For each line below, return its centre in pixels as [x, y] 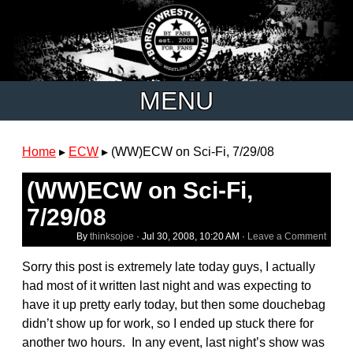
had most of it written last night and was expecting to [167, 285]
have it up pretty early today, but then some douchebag [174, 304]
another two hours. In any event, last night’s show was [173, 342]
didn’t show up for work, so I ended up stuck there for [168, 323]
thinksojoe [112, 236]
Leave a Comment [287, 236]
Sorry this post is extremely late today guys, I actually [169, 266]
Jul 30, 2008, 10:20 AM [191, 236]
